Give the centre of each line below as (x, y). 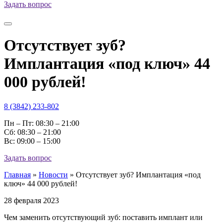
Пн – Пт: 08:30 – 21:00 (42, 123)
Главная (17, 174)
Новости (53, 174)
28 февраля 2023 (31, 200)
